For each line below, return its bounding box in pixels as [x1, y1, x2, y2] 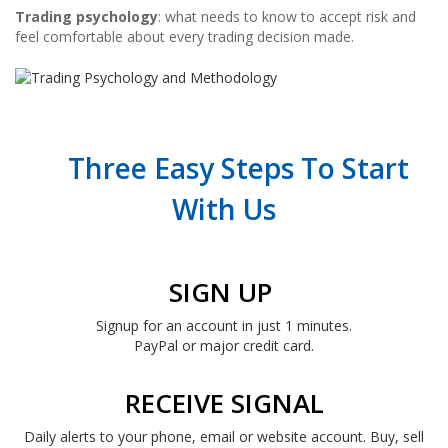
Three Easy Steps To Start [39, 148, 409, 187]
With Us [172, 189, 276, 228]
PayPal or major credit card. [134, 335, 314, 355]
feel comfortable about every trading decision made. [15, 26, 354, 46]
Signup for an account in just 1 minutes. [96, 315, 352, 335]
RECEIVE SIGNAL [124, 384, 324, 421]
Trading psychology [15, 6, 158, 26]
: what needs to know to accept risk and [158, 6, 416, 26]
